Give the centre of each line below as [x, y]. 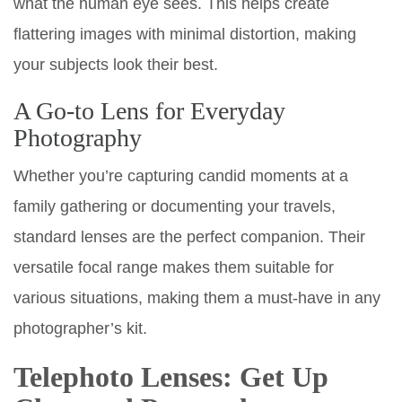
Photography [78, 137]
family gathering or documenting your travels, [175, 206]
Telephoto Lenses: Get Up [171, 376]
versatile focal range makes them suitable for [174, 267]
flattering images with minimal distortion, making [185, 34]
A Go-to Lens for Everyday [149, 110]
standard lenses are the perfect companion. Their [189, 236]
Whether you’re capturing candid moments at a [181, 175]
